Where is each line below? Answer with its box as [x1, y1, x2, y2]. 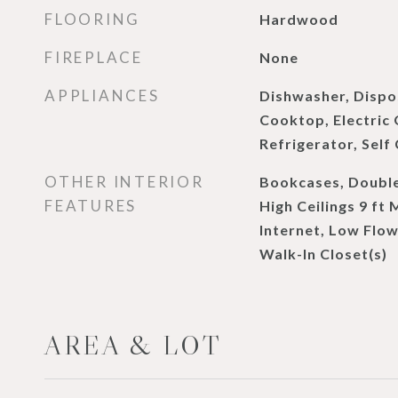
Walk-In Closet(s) [259, 245, 387, 262]
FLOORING [44, 10, 140, 28]
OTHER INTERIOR [44, 172, 204, 191]
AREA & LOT [44, 330, 222, 362]
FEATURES [44, 196, 137, 215]
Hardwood [259, 11, 338, 28]
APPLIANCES [44, 86, 160, 105]
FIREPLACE [44, 48, 143, 67]
